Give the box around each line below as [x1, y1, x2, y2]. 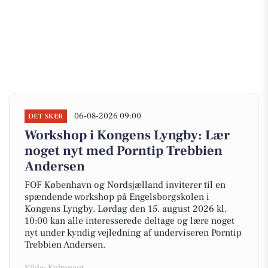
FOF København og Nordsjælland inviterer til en [25, 179, 226, 191]
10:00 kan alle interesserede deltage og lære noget [25, 215, 234, 227]
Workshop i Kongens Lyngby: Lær [25, 127, 230, 144]
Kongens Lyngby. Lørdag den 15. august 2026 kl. [25, 203, 227, 215]
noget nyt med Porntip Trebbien [25, 142, 223, 159]
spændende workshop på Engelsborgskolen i [25, 191, 209, 203]
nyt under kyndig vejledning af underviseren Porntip [25, 227, 242, 239]
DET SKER [28, 112, 63, 121]
